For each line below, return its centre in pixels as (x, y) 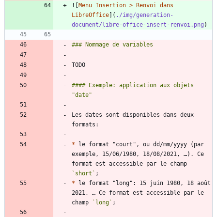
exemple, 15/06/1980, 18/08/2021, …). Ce (138, 154)
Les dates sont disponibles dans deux (133, 115)
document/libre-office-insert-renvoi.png (138, 25)
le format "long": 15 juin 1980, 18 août (143, 183)
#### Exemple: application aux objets (133, 85)
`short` (84, 174)
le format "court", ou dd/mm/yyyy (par (139, 145)
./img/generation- (145, 15)
